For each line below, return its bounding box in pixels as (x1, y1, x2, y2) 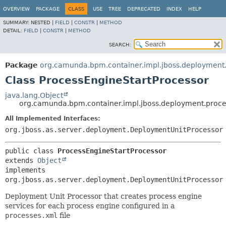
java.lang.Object (5, 91, 63, 99)
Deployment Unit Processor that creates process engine (5, 192, 202, 200)
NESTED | (31, 20, 55, 25)
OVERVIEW (3, 6, 30, 12)
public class (5, 147, 58, 155)
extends (5, 156, 37, 164)
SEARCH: (109, 42, 131, 47)
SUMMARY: (3, 20, 31, 25)
